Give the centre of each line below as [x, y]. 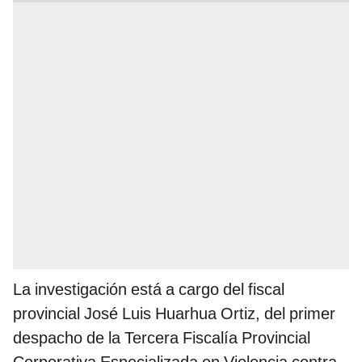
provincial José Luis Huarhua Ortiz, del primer [174, 314]
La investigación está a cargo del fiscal [149, 290]
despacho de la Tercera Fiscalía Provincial [162, 338]
